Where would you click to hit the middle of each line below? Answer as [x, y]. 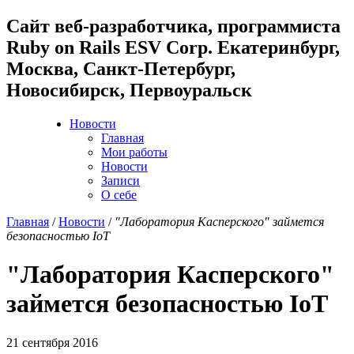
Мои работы [134, 152]
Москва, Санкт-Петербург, [121, 68]
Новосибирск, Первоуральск [129, 90]
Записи [121, 180]
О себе [119, 194]
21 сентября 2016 [52, 342]
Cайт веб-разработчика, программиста [173, 26]
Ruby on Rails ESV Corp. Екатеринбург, [173, 47]
